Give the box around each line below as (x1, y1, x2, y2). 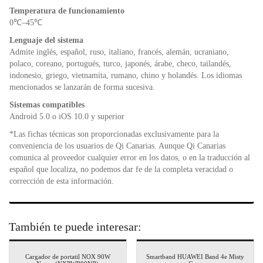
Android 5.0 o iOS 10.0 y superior (9, 112, 124, 122)
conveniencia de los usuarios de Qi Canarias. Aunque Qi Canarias (9, 141, 225, 151)
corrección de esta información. (9, 177, 114, 186)
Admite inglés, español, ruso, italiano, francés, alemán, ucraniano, (9, 48, 229, 57)
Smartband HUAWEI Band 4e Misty (146, 253, 245, 261)
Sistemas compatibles (9, 100, 85, 110)
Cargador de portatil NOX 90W (25, 253, 110, 261)
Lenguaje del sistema (9, 36, 83, 45)
